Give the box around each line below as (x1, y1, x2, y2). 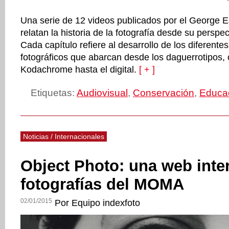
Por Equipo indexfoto (55, 198, 140, 208)
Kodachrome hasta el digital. (20, 64, 136, 75)
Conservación (133, 87, 194, 98)
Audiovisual (77, 87, 128, 98)
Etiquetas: (31, 87, 77, 98)
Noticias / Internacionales (23, 132, 104, 141)
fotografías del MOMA (20, 175, 184, 193)
